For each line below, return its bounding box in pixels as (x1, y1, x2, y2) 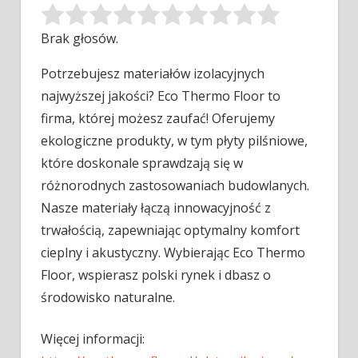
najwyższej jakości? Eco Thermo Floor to (41, 87, 280, 105)
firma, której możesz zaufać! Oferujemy (41, 109, 275, 128)
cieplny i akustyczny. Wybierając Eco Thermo (41, 244, 305, 262)
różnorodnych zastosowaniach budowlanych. (41, 177, 309, 195)
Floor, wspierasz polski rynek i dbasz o (41, 266, 271, 284)
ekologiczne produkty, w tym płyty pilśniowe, (41, 132, 308, 150)
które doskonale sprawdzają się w (41, 154, 243, 173)
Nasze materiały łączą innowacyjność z (41, 199, 271, 217)
